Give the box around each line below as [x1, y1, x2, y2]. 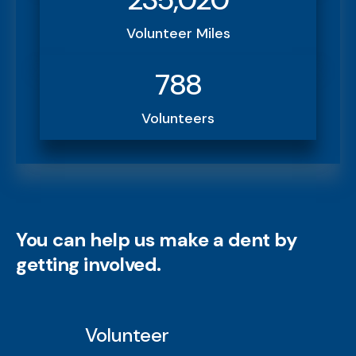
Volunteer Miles [126, 24, 230, 44]
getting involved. [16, 252, 161, 277]
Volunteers [141, 109, 215, 129]
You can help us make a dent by [16, 227, 296, 253]
